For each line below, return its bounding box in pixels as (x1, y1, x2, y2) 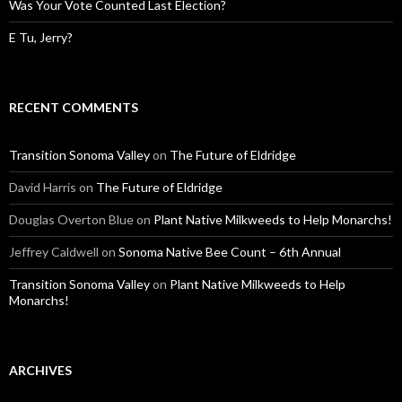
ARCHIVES (9, 363, 72, 379)
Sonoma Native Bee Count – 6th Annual (118, 244, 341, 260)
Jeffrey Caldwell (9, 244, 99, 260)
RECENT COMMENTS (9, 100, 138, 116)
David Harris (9, 179, 76, 196)
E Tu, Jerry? (9, 30, 73, 46)
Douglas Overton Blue (9, 212, 134, 228)
